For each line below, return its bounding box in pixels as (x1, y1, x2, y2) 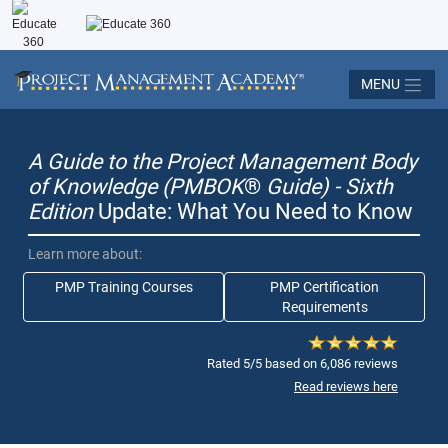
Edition (28, 198, 93, 224)
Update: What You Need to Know (93, 198, 413, 224)
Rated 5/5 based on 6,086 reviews (207, 355, 398, 371)
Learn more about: (28, 245, 142, 262)
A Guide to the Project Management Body (28, 148, 417, 174)
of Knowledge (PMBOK (28, 173, 244, 199)
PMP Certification (270, 278, 379, 295)
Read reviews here (294, 378, 398, 394)
